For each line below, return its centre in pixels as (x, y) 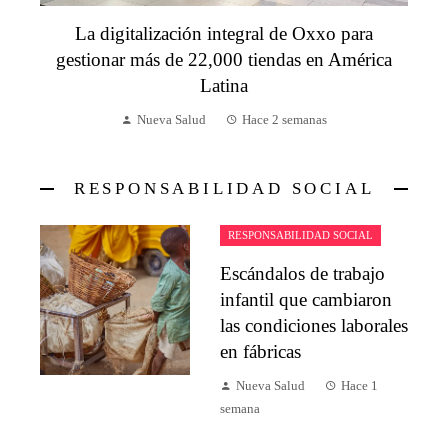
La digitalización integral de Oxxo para (224, 34)
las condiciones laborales (314, 326)
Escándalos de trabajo (302, 274)
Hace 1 (359, 386)
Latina (224, 86)
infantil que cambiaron (306, 300)
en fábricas (260, 352)
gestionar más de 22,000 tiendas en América (224, 60)
